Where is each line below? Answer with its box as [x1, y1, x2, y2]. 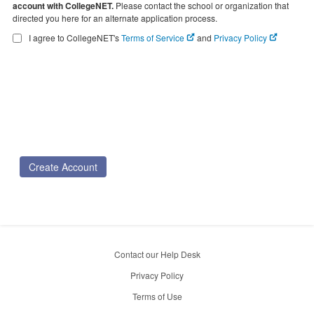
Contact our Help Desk [114, 248, 200, 260]
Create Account [29, 160, 97, 174]
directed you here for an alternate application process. [13, 12, 217, 24]
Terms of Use [132, 290, 182, 302]
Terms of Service [121, 32, 186, 43]
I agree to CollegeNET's [27, 32, 121, 43]
